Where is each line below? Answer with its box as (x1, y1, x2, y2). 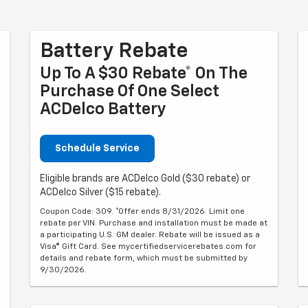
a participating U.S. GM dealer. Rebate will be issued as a (40, 231, 260, 239)
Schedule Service (55, 144, 140, 153)
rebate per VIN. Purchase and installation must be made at (40, 219, 267, 228)
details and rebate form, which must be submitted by (40, 254, 247, 263)
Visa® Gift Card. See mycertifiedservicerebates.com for (40, 243, 256, 251)
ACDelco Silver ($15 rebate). (40, 188, 161, 197)
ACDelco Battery (40, 101, 166, 118)
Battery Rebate (40, 41, 188, 62)
